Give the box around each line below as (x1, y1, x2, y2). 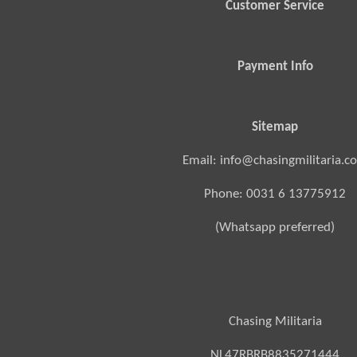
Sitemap (252, 120, 299, 134)
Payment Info (237, 59, 313, 73)
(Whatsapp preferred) (215, 220, 335, 234)
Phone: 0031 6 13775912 (204, 186, 347, 201)
